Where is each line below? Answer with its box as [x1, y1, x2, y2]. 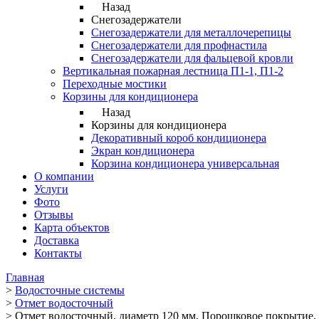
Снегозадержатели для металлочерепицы [91, 26, 291, 38]
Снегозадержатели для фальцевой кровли [91, 51, 293, 64]
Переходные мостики [63, 77, 167, 90]
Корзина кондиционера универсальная [91, 157, 279, 169]
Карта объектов [34, 221, 110, 234]
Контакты [34, 246, 82, 259]
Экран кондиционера [91, 144, 194, 157]
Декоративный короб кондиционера [91, 131, 266, 144]
